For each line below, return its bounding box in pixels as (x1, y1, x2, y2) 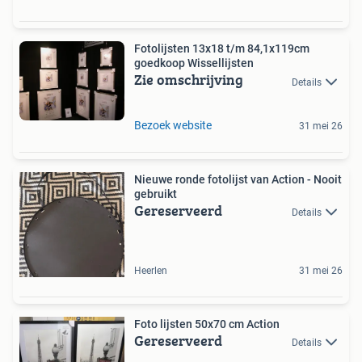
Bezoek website (134, 118, 212, 132)
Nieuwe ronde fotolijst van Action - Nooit (134, 172, 342, 186)
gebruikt (134, 187, 177, 200)
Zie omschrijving (134, 69, 243, 91)
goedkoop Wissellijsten (134, 57, 254, 70)
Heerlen (134, 264, 167, 276)
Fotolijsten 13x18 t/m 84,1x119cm (134, 42, 309, 56)
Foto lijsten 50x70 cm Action (134, 317, 280, 330)
